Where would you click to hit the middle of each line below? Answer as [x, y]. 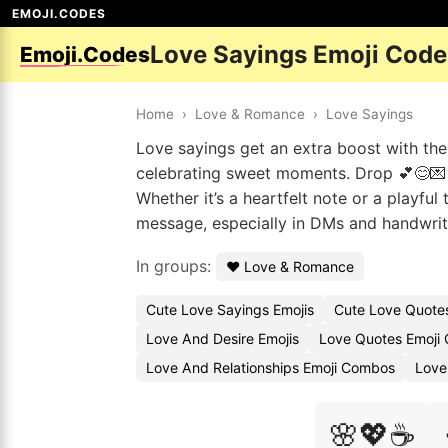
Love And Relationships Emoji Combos [270, 367]
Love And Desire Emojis [222, 338]
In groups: [176, 266]
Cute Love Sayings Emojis [230, 309]
